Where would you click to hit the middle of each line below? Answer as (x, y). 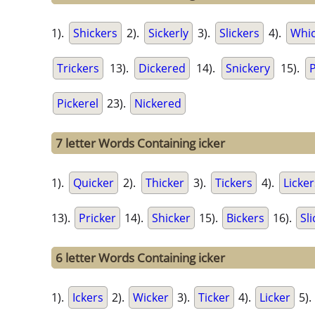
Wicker (151, 298)
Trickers (78, 69)
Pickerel (78, 104)
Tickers (233, 183)
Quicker (94, 183)
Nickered (158, 104)
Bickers (245, 218)
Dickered (162, 69)
